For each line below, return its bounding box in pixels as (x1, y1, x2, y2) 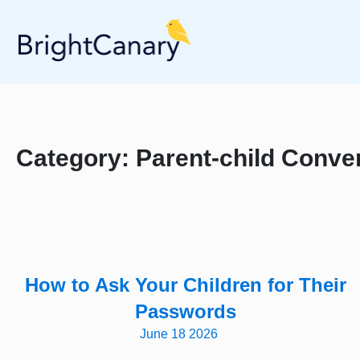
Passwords (134, 301, 236, 322)
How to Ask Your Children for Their (24, 274, 346, 296)
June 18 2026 (140, 327, 219, 341)
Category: (16, 145, 136, 171)
